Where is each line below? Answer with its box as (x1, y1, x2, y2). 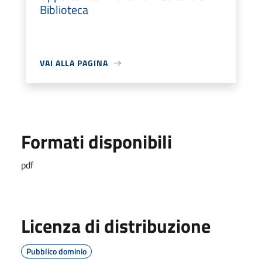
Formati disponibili (21, 127, 172, 156)
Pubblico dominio (26, 245, 87, 257)
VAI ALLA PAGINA (40, 57, 108, 69)
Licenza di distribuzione (21, 212, 211, 240)
